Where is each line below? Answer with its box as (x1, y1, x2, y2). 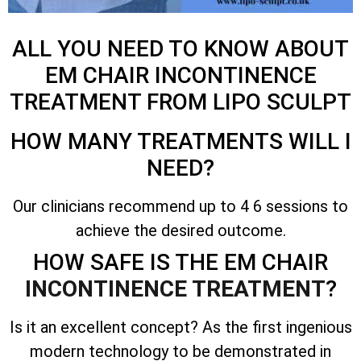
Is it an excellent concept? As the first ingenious (9, 317, 352, 337)
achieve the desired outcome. (75, 220, 286, 240)
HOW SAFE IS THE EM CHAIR (33, 248, 328, 276)
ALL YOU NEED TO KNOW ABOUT (12, 35, 349, 62)
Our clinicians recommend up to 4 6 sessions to (13, 196, 348, 216)
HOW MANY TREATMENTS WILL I (10, 127, 351, 155)
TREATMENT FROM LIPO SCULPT (10, 88, 351, 115)
